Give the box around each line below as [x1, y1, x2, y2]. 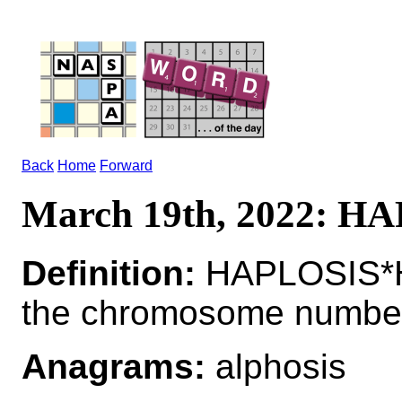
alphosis [205, 346, 346, 386]
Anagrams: [22, 346, 205, 386]
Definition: [22, 253, 196, 293]
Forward [100, 158, 153, 173]
